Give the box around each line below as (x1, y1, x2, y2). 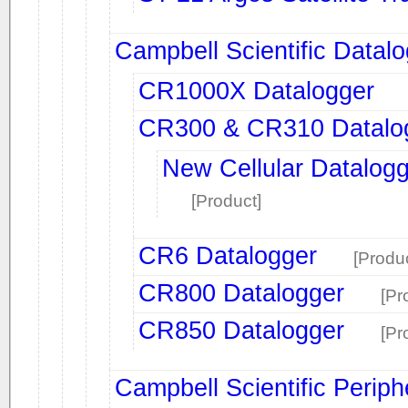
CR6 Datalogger (138, 241, 317, 270)
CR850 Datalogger (138, 316, 344, 344)
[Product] (191, 191, 261, 210)
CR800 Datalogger (138, 279, 344, 307)
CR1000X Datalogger (138, 76, 374, 105)
